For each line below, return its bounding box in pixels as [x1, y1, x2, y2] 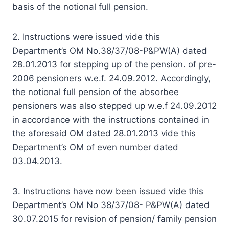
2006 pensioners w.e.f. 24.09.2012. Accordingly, [12, 73, 211, 83]
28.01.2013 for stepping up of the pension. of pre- [12, 59, 216, 70]
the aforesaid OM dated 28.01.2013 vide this [12, 128, 196, 139]
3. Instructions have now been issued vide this [12, 186, 203, 196]
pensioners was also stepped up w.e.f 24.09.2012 [12, 100, 217, 111]
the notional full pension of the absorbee [12, 86, 179, 97]
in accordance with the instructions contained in [12, 114, 209, 125]
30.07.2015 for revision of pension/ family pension [12, 213, 217, 224]
